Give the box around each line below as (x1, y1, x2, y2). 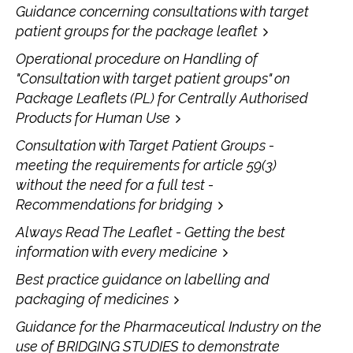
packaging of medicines (16, 290, 169, 307)
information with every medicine (16, 243, 217, 260)
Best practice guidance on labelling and (16, 270, 269, 288)
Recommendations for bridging (16, 195, 213, 213)
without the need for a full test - (16, 176, 214, 193)
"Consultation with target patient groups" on (16, 69, 290, 87)
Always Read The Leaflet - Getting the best (16, 223, 285, 240)
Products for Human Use (16, 109, 170, 126)
